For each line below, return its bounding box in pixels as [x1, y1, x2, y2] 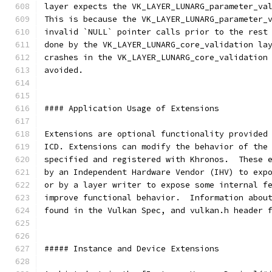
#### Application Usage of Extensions [44, 103, 219, 114]
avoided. [44, 65, 83, 75]
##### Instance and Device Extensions [44, 243, 219, 254]
